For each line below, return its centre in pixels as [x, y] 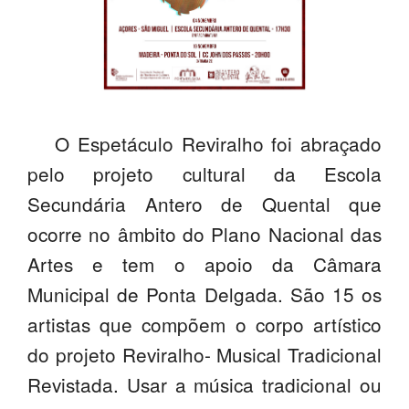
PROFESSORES [73, 21]
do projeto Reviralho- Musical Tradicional [204, 355]
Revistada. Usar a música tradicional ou [204, 385]
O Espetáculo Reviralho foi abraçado [218, 144]
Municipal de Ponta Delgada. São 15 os [204, 294]
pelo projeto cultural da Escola [204, 174]
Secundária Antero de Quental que [204, 204]
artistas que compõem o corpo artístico [204, 325]
